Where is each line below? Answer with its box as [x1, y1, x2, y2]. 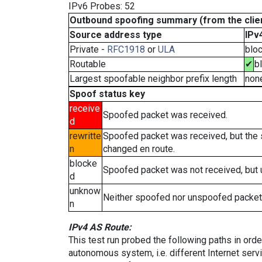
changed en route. [103, 143, 175, 154]
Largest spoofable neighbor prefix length [70, 73, 237, 84]
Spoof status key [70, 88, 145, 99]
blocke [70, 158, 97, 169]
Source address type [70, 29, 162, 40]
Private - [70, 44, 107, 55]
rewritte [70, 130, 101, 142]
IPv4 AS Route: [68, 222, 132, 233]
